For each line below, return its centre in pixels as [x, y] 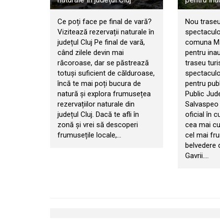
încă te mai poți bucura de [99, 84]
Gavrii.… [197, 156]
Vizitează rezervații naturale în [106, 32]
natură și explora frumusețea [104, 94]
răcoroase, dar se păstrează [103, 63]
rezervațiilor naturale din [96, 104]
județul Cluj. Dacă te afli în [98, 115]
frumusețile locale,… [89, 135]
